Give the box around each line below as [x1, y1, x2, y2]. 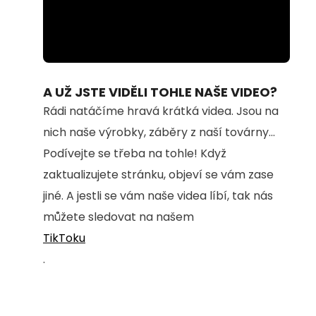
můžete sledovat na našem [43, 208, 194, 225]
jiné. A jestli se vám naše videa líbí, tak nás [43, 187, 273, 204]
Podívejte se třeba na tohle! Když [43, 145, 226, 162]
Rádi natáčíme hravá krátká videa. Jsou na [43, 102, 279, 119]
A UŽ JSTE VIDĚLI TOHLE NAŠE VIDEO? [43, 83, 277, 101]
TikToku [43, 229, 85, 246]
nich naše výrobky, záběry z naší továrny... [43, 123, 275, 140]
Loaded [147, 50, 174, 59]
